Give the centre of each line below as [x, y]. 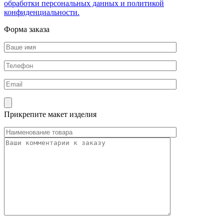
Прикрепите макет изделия [50, 114]
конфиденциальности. [42, 12]
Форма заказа [27, 29]
